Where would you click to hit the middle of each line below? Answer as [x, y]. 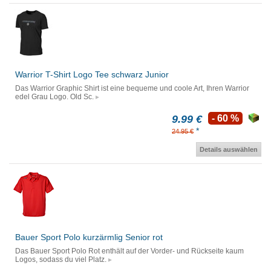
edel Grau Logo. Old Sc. [54, 97]
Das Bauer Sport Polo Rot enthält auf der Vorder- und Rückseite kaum [129, 251]
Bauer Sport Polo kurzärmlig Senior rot [89, 237]
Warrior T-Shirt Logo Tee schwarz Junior [92, 75]
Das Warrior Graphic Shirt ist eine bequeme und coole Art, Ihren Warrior [132, 89]
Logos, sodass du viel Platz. [61, 260]
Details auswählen [229, 150]
